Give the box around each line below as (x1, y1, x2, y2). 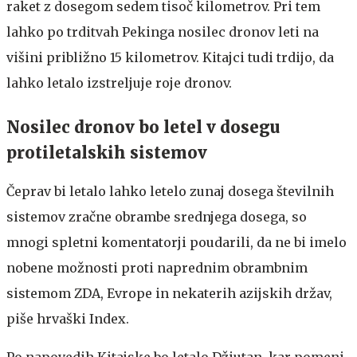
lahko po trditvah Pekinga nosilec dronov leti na (6, 24, 319, 40)
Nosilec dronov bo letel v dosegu (6, 117, 280, 137)
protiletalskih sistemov (6, 143, 207, 163)
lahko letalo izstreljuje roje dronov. (6, 75, 232, 91)
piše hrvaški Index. (6, 311, 129, 327)
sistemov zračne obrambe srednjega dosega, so (6, 209, 307, 225)
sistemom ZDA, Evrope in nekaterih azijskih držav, (6, 285, 332, 301)
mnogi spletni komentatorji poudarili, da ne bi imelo (6, 234, 347, 250)
